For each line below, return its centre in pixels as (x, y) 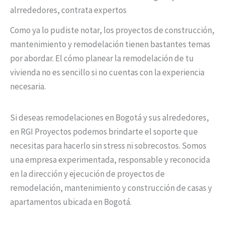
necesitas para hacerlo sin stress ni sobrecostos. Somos (108, 145)
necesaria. (28, 86)
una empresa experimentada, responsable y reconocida (110, 159)
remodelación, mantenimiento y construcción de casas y (111, 188)
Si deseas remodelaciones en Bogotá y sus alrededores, (109, 117)
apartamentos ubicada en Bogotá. (71, 202)
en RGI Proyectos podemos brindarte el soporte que (104, 131)
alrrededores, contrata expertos (68, 10)
